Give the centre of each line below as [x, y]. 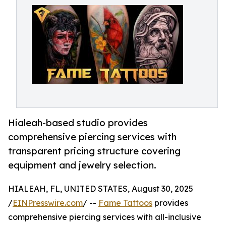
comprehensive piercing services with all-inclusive [105, 217]
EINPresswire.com [48, 203]
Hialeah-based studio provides [78, 123]
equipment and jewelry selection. [82, 165]
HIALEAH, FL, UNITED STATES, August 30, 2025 [101, 189]
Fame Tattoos [125, 203]
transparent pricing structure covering [94, 151]
